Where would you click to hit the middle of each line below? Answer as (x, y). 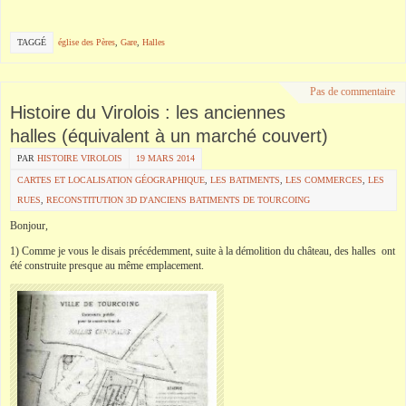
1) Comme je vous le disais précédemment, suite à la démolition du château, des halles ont (203, 251)
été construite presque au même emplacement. (107, 265)
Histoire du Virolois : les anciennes (148, 112)
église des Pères (87, 42)
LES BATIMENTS (245, 179)
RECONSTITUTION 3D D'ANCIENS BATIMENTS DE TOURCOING (178, 199)
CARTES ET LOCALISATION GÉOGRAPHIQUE (111, 179)
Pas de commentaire (353, 91)
